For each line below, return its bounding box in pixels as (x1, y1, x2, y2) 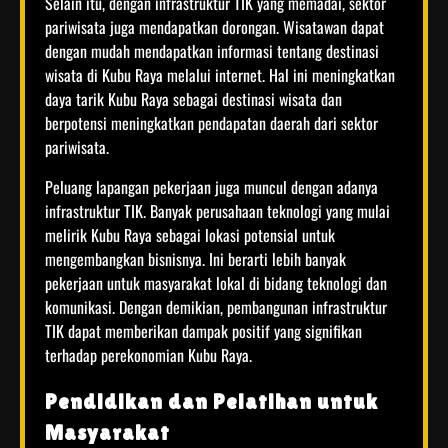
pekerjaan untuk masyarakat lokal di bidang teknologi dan (45, 270, 387, 295)
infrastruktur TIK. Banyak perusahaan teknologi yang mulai (45, 198, 390, 223)
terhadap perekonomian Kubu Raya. (45, 342, 252, 367)
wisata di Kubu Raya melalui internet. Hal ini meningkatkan (45, 62, 395, 87)
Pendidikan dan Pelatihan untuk (45, 390, 378, 415)
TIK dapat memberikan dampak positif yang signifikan (45, 318, 362, 343)
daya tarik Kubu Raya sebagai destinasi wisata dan (45, 86, 342, 111)
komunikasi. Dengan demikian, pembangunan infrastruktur (45, 294, 387, 319)
